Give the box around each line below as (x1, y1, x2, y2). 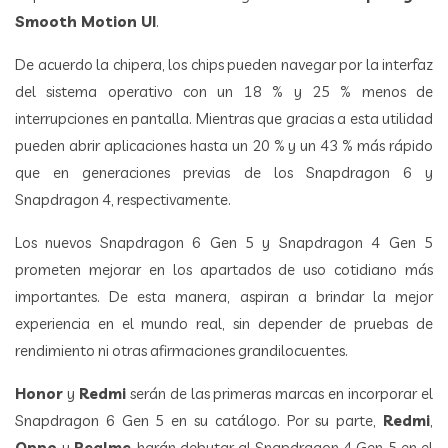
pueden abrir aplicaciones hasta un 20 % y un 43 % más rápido (15, 135, 433, 155)
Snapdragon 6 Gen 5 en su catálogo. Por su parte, (15, 410, 383, 430)
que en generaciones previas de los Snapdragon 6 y (15, 162, 433, 182)
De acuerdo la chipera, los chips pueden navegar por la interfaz (15, 54, 433, 74)
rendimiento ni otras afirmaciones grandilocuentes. (15, 340, 348, 360)
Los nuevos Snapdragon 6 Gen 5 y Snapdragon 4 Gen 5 (15, 232, 433, 252)
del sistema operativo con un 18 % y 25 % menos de (15, 81, 433, 101)
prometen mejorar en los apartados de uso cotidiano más (15, 259, 433, 279)
